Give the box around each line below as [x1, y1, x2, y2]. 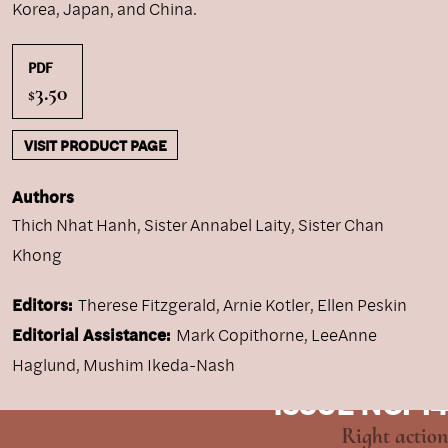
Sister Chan [298, 213, 384, 237]
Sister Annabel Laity [144, 213, 291, 237]
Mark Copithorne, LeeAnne [176, 323, 377, 347]
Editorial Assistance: [12, 323, 170, 347]
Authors [12, 185, 74, 209]
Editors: [12, 293, 72, 317]
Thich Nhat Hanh [12, 213, 137, 237]
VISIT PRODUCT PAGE [23, 135, 167, 156]
